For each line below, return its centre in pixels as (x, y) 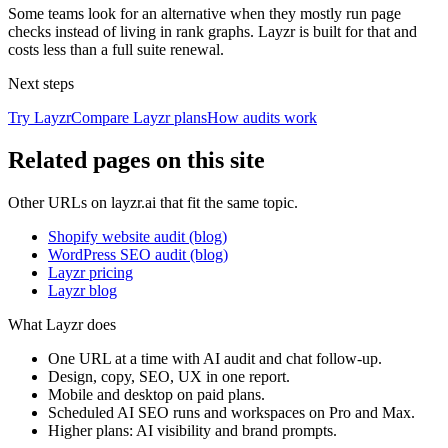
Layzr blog (82, 291)
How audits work (262, 118)
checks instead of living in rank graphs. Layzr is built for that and (212, 32)
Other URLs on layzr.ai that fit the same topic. (153, 203)
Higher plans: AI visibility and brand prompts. (192, 431)
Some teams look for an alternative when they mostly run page (204, 14)
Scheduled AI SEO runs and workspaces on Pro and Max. (231, 413)
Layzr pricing (90, 273)
